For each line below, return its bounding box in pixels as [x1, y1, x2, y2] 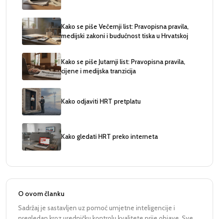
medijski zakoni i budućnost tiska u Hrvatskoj [61, 31, 188, 40]
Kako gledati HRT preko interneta [61, 132, 158, 141]
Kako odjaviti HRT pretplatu [61, 97, 141, 106]
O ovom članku [18, 189, 65, 197]
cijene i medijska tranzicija [61, 66, 136, 75]
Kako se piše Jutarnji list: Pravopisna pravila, [61, 57, 185, 66]
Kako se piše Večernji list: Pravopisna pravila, [61, 22, 189, 30]
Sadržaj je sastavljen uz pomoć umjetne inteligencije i [18, 203, 175, 212]
